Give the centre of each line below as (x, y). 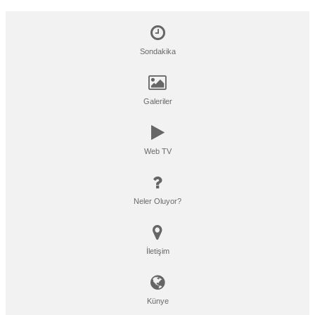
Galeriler (157, 102)
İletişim (157, 251)
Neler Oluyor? (157, 201)
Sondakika (157, 52)
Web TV (157, 152)
